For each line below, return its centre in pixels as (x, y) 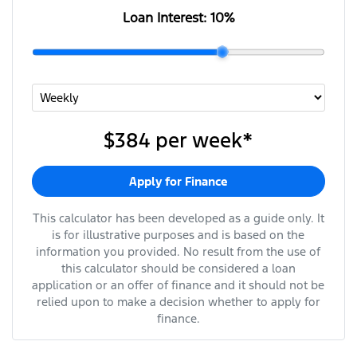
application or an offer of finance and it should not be (178, 284)
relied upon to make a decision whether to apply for (178, 301)
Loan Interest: (166, 17)
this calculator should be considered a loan (178, 268)
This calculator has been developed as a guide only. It (178, 218)
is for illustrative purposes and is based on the (178, 234)
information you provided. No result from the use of (178, 251)
